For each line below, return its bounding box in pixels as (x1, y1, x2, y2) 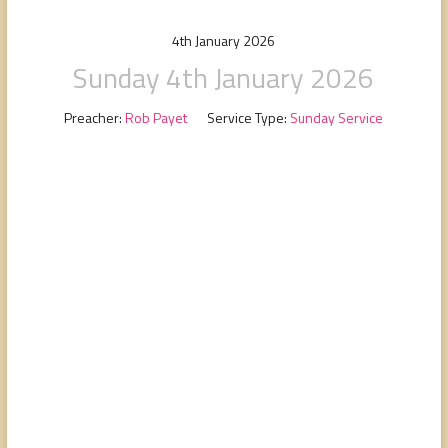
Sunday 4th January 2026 (73, 55, 375, 99)
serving (19, 29, 64, 45)
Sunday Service (290, 106, 384, 128)
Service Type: (207, 106, 288, 128)
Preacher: (64, 106, 123, 128)
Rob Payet (125, 106, 188, 128)
